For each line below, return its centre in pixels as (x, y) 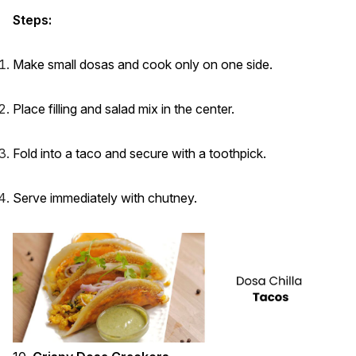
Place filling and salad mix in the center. (124, 108)
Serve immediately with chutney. (105, 197)
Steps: (32, 19)
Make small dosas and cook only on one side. (143, 64)
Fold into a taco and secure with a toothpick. (139, 153)
